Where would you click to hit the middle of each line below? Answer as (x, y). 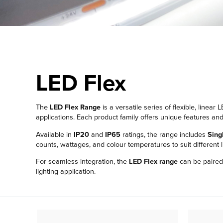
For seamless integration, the (82, 161)
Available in (55, 134)
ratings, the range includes (164, 134)
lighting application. (66, 171)
